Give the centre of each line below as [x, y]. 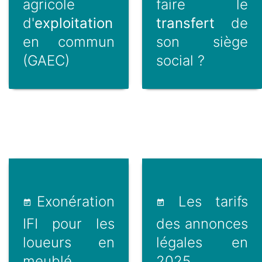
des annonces [202, 223]
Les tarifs [206, 201]
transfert [185, 23]
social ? [180, 61]
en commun [69, 42]
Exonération [73, 201]
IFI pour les [69, 223]
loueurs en [69, 242]
